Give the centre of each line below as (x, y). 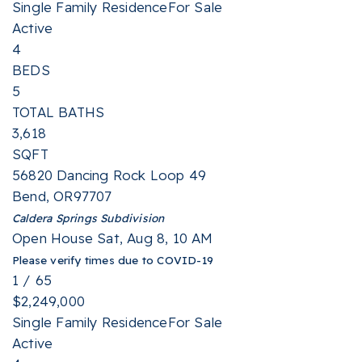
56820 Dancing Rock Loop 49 (109, 175)
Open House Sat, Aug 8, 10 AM (113, 238)
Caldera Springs (55, 218)
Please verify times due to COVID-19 (113, 260)
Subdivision (131, 218)
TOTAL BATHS (59, 112)
